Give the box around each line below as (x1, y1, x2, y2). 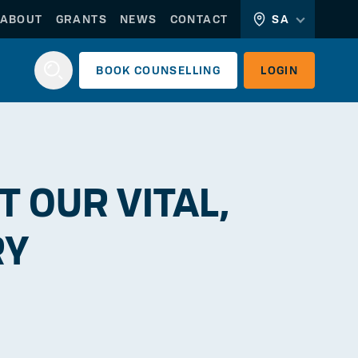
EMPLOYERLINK (101, 308, 190, 321)
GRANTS (55, 13, 108, 26)
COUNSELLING (133, 64, 221, 77)
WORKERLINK (70, 308, 149, 321)
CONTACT (169, 13, 229, 26)
